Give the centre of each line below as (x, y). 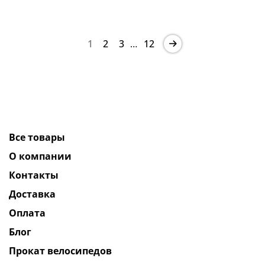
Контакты (34, 175)
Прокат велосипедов (60, 251)
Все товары (37, 137)
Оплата (27, 213)
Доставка (32, 194)
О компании (40, 156)
